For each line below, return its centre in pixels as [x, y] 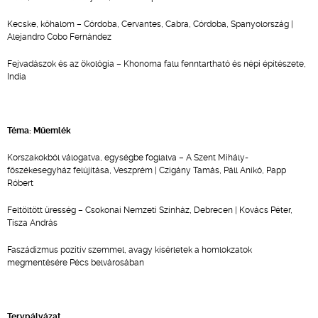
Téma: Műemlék [39, 131]
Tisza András [32, 223]
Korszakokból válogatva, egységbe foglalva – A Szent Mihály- [128, 158]
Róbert [20, 183]
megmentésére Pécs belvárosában [76, 263]
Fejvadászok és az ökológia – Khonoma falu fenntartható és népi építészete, [157, 64]
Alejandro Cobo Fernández [59, 37]
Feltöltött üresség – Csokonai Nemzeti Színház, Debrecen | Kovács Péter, [150, 210]
